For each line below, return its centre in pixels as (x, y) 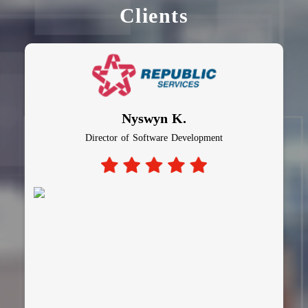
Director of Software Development (154, 137)
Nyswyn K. (154, 118)
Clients (154, 15)
